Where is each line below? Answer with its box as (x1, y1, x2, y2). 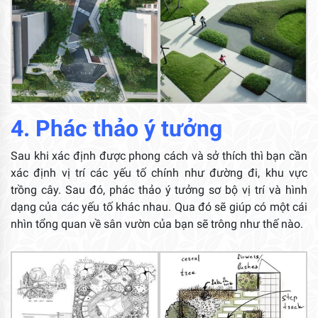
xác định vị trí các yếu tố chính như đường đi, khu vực (11, 165, 307, 180)
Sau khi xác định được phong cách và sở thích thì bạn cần (11, 148, 307, 163)
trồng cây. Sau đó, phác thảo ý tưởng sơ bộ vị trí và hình (11, 182, 307, 197)
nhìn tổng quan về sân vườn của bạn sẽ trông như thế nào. (11, 216, 303, 231)
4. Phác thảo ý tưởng (11, 114, 222, 142)
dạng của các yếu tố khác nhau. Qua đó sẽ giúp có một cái (11, 199, 307, 214)
